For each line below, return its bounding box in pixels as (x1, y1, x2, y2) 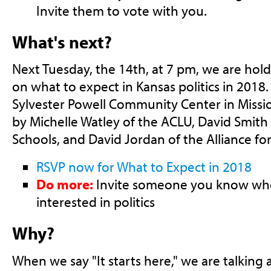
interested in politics (36, 193, 155, 211)
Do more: (36, 175, 93, 194)
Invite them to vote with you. (36, 1, 207, 19)
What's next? (11, 30, 112, 53)
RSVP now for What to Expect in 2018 (36, 158, 252, 176)
